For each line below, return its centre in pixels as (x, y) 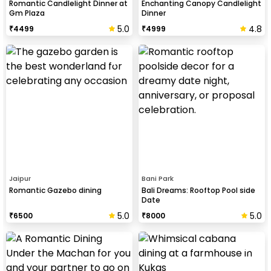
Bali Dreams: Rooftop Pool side (198, 190)
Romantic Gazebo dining (55, 190)
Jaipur (20, 178)
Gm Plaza (27, 13)
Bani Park (158, 178)
